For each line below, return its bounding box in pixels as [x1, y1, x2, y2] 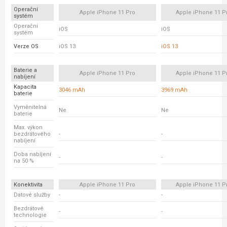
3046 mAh [59, 87, 85, 93]
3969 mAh [161, 87, 187, 93]
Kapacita [14, 84, 36, 90]
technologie [14, 212, 47, 218]
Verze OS [14, 43, 39, 50]
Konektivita [14, 181, 43, 188]
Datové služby [14, 192, 50, 198]
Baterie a [14, 67, 37, 73]
